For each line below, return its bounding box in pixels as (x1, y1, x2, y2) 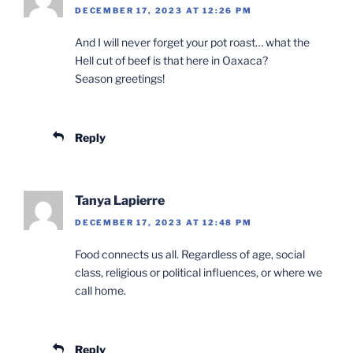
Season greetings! (75, 71, 165, 85)
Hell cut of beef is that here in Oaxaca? (75, 53, 268, 67)
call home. (75, 284, 126, 298)
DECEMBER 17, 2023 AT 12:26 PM (75, 5, 252, 15)
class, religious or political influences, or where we (75, 266, 322, 280)
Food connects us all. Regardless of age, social (75, 247, 305, 262)
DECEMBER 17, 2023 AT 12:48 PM (75, 217, 252, 228)
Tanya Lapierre (75, 192, 165, 208)
